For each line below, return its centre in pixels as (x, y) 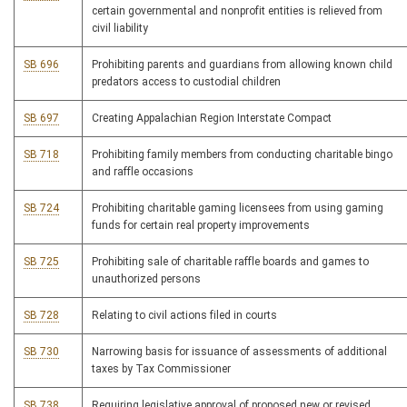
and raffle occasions (143, 172)
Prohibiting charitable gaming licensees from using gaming (238, 208)
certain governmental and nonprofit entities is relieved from (237, 11)
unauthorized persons (146, 279)
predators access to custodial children (186, 82)
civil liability (120, 29)
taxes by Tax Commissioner (161, 369)
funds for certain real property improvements (201, 226)
